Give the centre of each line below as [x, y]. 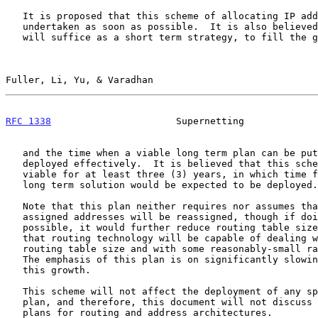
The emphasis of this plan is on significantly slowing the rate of [14, 259]
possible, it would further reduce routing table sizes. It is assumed [14, 227]
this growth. [14, 270]
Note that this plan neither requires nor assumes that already [14, 206]
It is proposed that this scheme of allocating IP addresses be [14, 16]
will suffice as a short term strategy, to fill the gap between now [14, 37]
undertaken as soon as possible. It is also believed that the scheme [14, 26]
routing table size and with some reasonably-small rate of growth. [14, 248]
